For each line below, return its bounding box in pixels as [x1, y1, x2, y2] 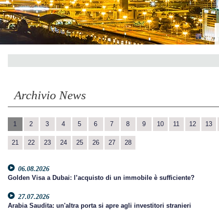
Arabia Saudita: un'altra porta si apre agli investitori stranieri [7, 202, 191, 209]
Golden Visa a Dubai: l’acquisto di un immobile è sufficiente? [7, 174, 195, 181]
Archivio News [14, 88, 86, 102]
